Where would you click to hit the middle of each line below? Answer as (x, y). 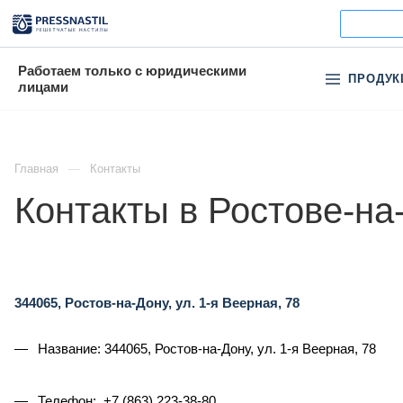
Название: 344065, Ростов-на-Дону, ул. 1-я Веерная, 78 (205, 349)
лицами (43, 86)
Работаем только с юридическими (132, 70)
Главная (36, 169)
